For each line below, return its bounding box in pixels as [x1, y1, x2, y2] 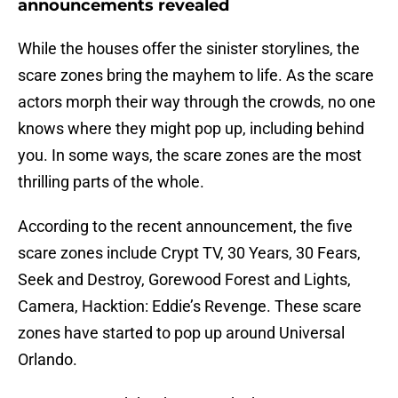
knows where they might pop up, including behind [18, 119, 364, 139]
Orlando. [18, 350, 77, 370]
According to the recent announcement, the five [18, 217, 353, 236]
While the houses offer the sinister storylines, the [18, 39, 360, 59]
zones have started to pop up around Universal [18, 323, 345, 343]
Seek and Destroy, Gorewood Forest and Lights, [18, 270, 351, 290]
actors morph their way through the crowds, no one [18, 92, 376, 112]
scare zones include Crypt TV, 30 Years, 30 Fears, [18, 243, 361, 263]
